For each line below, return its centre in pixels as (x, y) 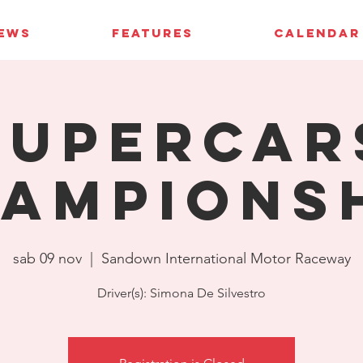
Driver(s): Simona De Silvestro (181, 293)
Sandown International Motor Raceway (226, 258)
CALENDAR (317, 33)
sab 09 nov (47, 258)
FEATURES (152, 33)
